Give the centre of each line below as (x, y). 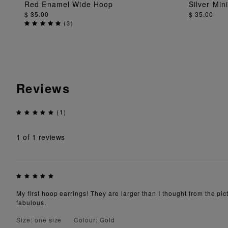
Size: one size (39, 219)
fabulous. (31, 202)
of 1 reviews (43, 137)
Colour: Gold (94, 219)
